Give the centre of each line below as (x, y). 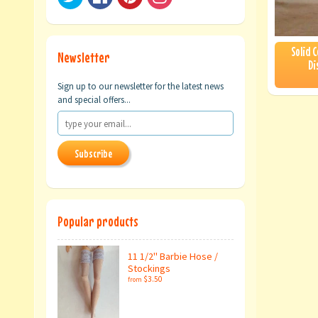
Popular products (98, 221)
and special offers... (94, 99)
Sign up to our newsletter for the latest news (141, 86)
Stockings (149, 269)
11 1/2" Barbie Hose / (173, 257)
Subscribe (93, 154)
